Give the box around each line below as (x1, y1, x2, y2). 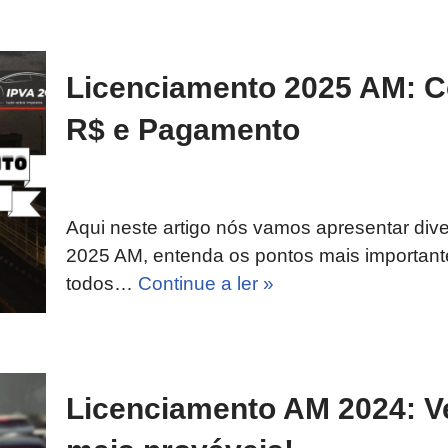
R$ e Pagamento (66, 112, 300, 146)
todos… (66, 272, 138, 294)
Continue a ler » (138, 272, 274, 294)
